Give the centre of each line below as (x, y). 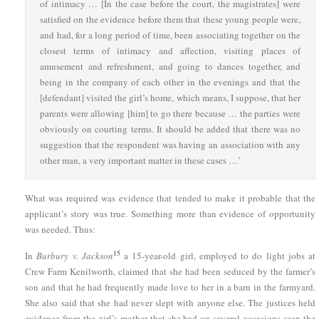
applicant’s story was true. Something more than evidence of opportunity (170, 214)
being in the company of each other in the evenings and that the (170, 82)
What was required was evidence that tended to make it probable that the (170, 198)
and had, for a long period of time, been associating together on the (170, 35)
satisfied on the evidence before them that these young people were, (170, 19)
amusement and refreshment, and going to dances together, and (170, 66)
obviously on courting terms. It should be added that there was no (170, 129)
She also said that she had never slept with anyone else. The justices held (170, 303)
